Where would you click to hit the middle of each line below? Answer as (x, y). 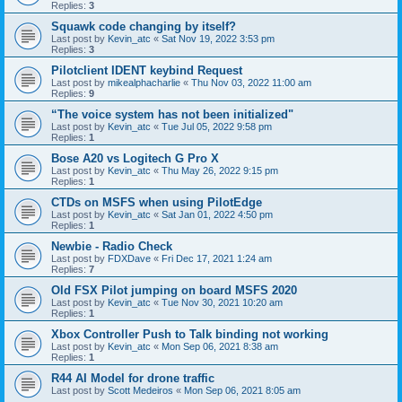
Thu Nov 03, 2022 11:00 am (251, 83)
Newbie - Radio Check (112, 246)
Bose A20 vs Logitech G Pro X (135, 158)
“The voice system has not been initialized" (172, 114)
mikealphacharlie (144, 83)
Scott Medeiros (140, 390)
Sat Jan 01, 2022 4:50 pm (217, 214)
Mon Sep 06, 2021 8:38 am (220, 346)
